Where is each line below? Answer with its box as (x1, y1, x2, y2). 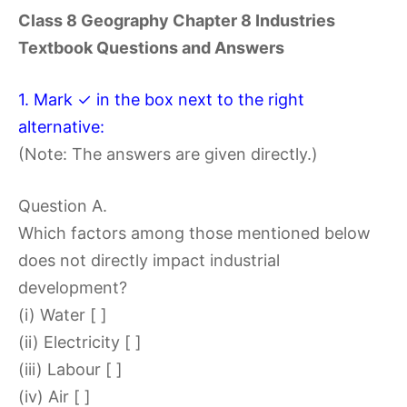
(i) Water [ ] (18, 305, 107, 324)
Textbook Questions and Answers (18, 38, 284, 57)
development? (18, 278, 127, 297)
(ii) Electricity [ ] (18, 333, 142, 352)
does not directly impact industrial (18, 251, 280, 270)
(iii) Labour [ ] (18, 360, 123, 379)
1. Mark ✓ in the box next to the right (18, 90, 304, 109)
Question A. (18, 196, 107, 215)
